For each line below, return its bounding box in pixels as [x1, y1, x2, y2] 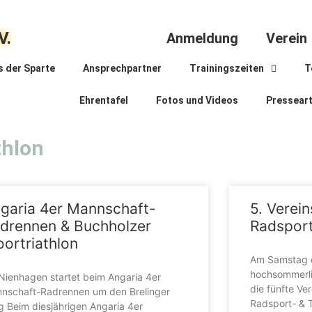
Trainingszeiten [189, 62, 264, 74]
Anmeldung [166, 29, 238, 47]
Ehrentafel [79, 94, 128, 106]
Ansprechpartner [83, 62, 162, 74]
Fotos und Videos [156, 94, 238, 106]
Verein [265, 29, 307, 47]
